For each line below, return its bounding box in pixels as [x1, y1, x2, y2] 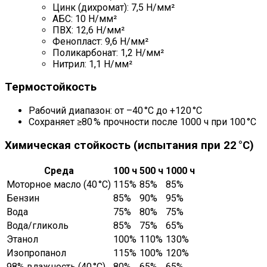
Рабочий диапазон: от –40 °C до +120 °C [29, 105, 202, 117]
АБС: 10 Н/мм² [52, 13, 117, 24]
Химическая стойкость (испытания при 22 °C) [5, 138, 254, 152]
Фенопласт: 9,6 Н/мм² [52, 35, 148, 47]
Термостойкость [5, 80, 97, 94]
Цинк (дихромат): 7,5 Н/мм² [52, 1, 175, 13]
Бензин [7, 192, 39, 204]
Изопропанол [7, 247, 66, 259]
